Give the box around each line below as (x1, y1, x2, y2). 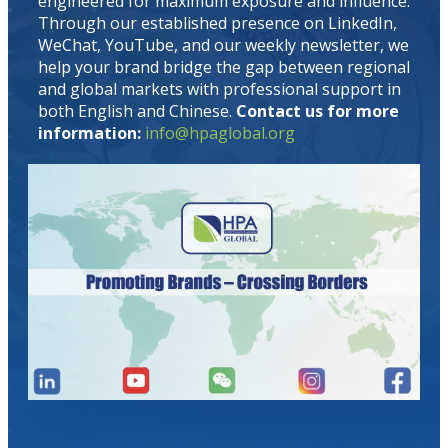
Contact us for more (236, 99, 399, 122)
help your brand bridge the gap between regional (38, 55, 410, 78)
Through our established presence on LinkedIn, (38, 11, 397, 34)
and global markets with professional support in (38, 77, 401, 100)
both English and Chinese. (38, 99, 236, 122)
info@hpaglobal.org (145, 121, 295, 144)
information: (38, 121, 141, 144)
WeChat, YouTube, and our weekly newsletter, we (38, 33, 409, 56)
